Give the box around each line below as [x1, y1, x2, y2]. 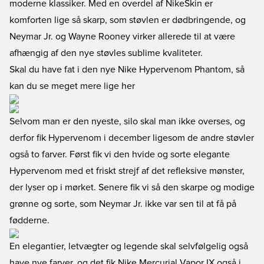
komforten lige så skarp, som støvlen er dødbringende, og [9, 15, 246, 25]
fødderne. [9, 216, 49, 225]
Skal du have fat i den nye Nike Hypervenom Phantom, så [9, 65, 245, 74]
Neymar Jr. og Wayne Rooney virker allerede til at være [9, 32, 235, 41]
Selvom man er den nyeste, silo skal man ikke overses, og [9, 117, 245, 126]
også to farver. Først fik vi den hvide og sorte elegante [9, 150, 230, 159]
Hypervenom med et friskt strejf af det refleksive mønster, [9, 166, 245, 176]
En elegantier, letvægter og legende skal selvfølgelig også [9, 242, 248, 251]
